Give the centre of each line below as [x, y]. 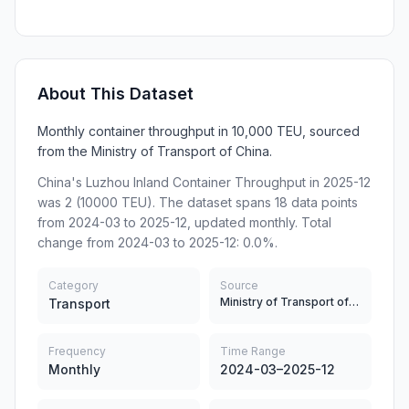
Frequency [77, 351]
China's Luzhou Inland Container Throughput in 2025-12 [204, 182]
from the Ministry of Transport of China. [155, 151]
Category [73, 285]
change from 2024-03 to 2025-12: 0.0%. [157, 242]
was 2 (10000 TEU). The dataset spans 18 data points [198, 202]
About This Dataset [115, 94]
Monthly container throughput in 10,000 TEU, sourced [199, 131]
